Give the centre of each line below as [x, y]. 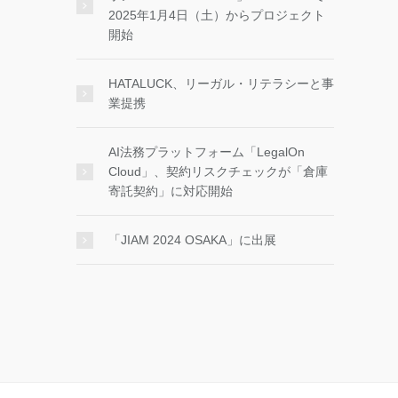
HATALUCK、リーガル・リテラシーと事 [221, 84]
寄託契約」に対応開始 [171, 191]
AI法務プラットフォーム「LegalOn [207, 152]
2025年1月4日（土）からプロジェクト [217, 15]
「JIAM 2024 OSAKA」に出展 [192, 240]
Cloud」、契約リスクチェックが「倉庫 [218, 171]
